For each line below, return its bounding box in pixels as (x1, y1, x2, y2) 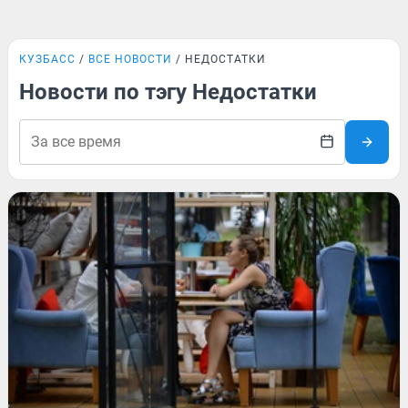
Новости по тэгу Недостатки (19, 79, 317, 105)
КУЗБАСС (19, 53, 76, 66)
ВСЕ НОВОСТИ (88, 53, 172, 66)
